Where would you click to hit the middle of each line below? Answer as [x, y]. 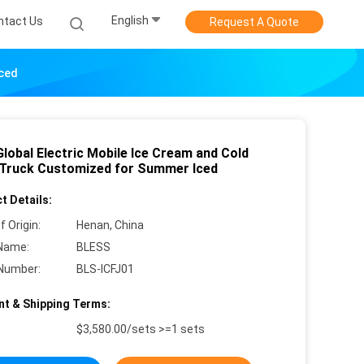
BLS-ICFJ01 [105, 269]
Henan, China [110, 225]
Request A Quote [254, 22]
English [130, 21]
